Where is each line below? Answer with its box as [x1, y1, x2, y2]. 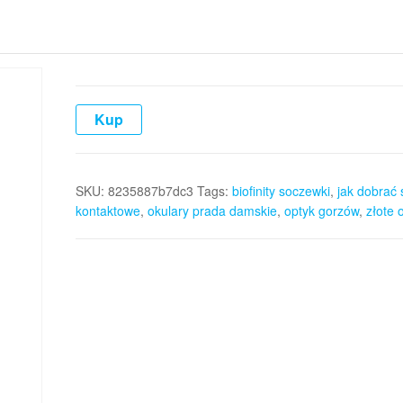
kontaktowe [75, 201, 140, 219]
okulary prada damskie [147, 201, 277, 219]
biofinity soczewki [231, 182, 330, 200]
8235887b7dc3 [107, 182, 193, 200]
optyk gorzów [283, 201, 359, 219]
